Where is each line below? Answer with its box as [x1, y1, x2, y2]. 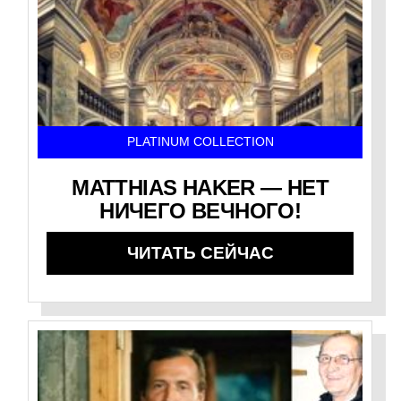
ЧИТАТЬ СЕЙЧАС [126, 243, 274, 263]
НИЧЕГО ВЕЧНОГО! [99, 199, 302, 224]
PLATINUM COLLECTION [126, 135, 274, 149]
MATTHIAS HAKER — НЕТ [72, 175, 329, 200]
